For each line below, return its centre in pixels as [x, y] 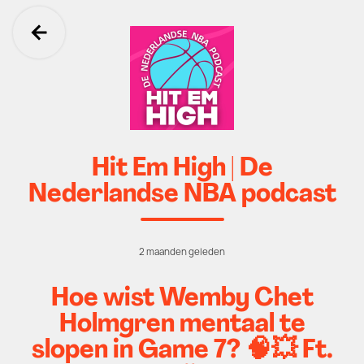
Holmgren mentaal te [182, 325]
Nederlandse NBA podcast [182, 195]
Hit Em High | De [182, 169]
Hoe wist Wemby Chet [182, 299]
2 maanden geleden [182, 252]
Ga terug [93, 51]
